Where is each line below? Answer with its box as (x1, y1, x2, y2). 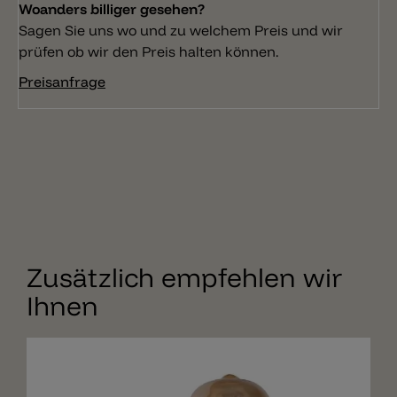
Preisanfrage (19, 73, 105, 91)
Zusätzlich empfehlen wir (27, 261, 342, 295)
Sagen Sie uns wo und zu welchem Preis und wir (19, 21, 343, 40)
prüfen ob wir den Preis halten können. (19, 43, 278, 61)
